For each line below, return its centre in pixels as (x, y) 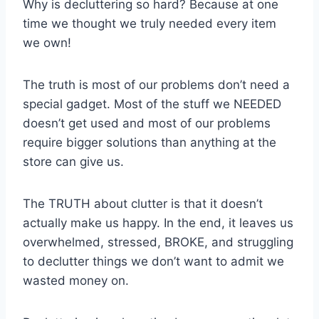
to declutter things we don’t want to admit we (153, 261)
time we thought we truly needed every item (150, 23)
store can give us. (73, 161)
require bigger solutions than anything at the (150, 142)
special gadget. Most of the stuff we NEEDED (152, 104)
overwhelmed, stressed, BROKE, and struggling (158, 242)
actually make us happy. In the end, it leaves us (158, 223)
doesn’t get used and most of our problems (147, 123)
